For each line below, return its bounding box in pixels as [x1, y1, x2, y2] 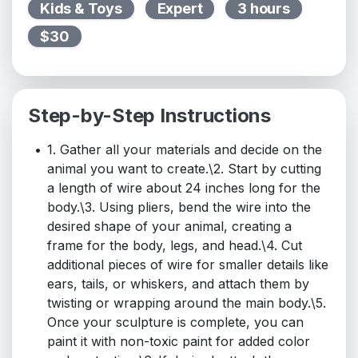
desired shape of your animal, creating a [47, 218, 292, 235]
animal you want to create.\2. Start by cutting [47, 161, 321, 177]
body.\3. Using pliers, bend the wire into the [47, 199, 311, 216]
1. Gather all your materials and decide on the [47, 141, 322, 158]
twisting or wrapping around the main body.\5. [47, 295, 326, 312]
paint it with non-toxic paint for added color [47, 333, 310, 350]
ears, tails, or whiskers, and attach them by [47, 276, 309, 292]
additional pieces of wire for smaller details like [47, 257, 328, 273]
